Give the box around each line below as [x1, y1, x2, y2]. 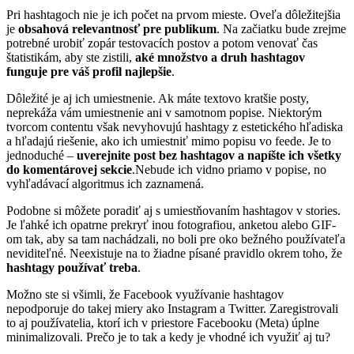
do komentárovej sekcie [6, 163, 132, 177]
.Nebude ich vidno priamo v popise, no [132, 163, 326, 177]
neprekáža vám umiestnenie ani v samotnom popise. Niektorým [6, 106, 322, 120]
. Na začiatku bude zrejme [217, 22, 346, 36]
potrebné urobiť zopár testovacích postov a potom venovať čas [6, 36, 318, 51]
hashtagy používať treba [6, 261, 137, 275]
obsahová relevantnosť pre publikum [18, 22, 217, 36]
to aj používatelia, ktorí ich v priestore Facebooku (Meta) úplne [6, 316, 319, 330]
